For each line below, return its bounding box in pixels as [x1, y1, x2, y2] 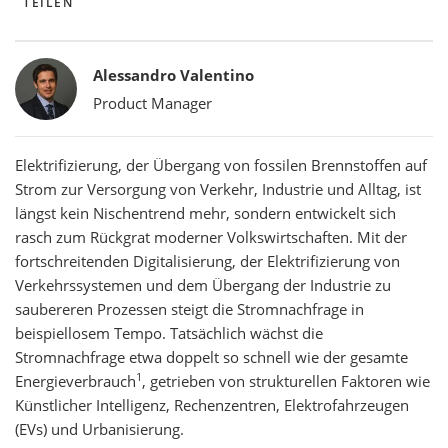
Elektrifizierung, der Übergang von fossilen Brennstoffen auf [15, 155, 427, 175]
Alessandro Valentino [93, 65, 254, 85]
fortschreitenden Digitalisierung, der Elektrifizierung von [15, 251, 400, 271]
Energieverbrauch [15, 371, 136, 391]
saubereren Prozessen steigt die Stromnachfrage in [15, 299, 364, 319]
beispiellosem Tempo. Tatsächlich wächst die [15, 323, 323, 343]
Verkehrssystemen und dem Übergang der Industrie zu [15, 275, 391, 295]
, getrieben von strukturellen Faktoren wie [142, 371, 430, 391]
